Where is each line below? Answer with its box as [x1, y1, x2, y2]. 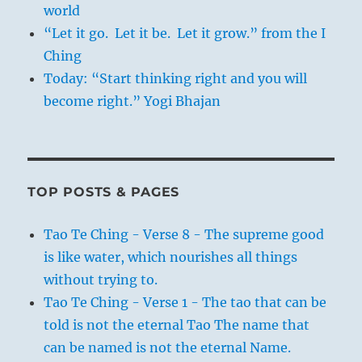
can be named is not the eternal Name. [44, 339, 292, 356]
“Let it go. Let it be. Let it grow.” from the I [44, 24, 326, 41]
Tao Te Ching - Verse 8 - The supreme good [44, 225, 325, 242]
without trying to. [44, 271, 158, 288]
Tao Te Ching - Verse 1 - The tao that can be [44, 293, 327, 310]
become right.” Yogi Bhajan [44, 92, 221, 109]
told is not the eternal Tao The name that [44, 316, 310, 333]
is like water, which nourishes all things [44, 248, 298, 265]
